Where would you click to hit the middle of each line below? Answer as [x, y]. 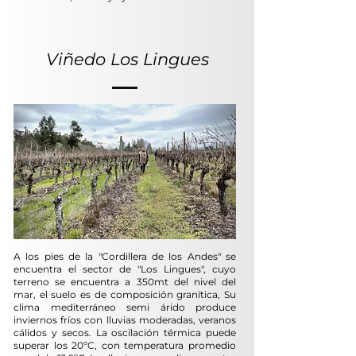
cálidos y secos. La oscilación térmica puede [125, 332]
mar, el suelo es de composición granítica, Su [125, 294]
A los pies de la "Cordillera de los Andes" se [125, 256]
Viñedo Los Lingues [127, 59]
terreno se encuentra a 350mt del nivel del [125, 281]
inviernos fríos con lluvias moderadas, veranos [125, 319]
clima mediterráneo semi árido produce [125, 307]
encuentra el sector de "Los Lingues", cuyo [125, 269]
